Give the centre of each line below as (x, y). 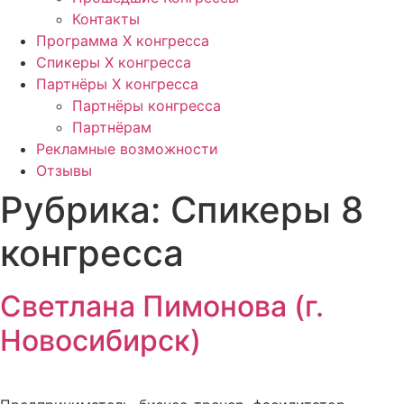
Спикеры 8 (267, 210)
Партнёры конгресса (147, 106)
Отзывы (64, 170)
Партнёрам (112, 127)
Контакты (106, 19)
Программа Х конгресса (123, 41)
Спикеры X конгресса (114, 62)
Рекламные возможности (127, 149)
